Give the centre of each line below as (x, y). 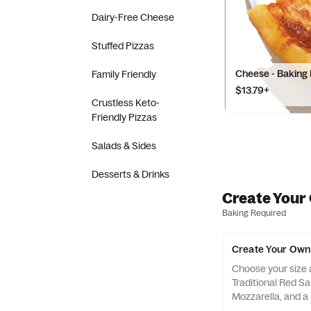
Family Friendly (124, 74)
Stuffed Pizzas (123, 46)
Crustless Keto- (126, 103)
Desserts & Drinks (131, 174)
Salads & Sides (124, 146)
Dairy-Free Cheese (133, 17)
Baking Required (254, 213)
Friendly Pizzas (124, 117)
